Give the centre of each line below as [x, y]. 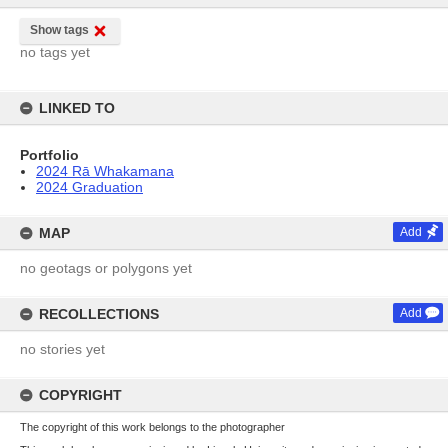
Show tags [59, 30]
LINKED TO [77, 108]
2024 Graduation [89, 187]
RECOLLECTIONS [99, 314]
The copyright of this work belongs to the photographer [152, 427]
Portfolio [49, 155]
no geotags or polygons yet [106, 268]
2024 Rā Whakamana [105, 171]
